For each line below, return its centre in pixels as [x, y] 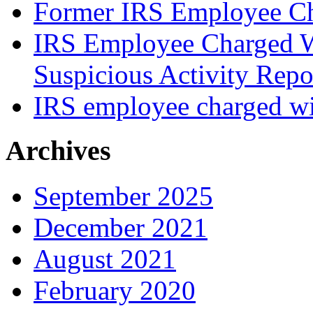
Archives [58, 151]
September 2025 [123, 196]
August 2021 [105, 259]
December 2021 [121, 228]
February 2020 [115, 291]
